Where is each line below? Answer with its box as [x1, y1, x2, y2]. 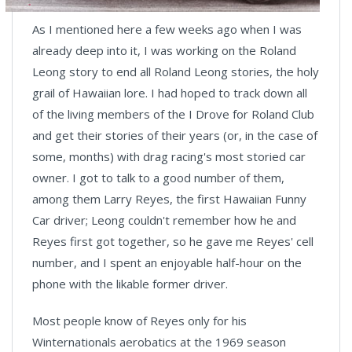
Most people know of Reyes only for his [32, 313, 247, 328]
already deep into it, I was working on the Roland [32, 42, 296, 58]
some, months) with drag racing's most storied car [32, 148, 306, 164]
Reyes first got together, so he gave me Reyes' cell [32, 233, 313, 249]
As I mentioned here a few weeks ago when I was [32, 21, 302, 37]
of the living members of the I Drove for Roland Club [32, 106, 314, 122]
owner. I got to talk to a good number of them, [32, 170, 284, 185]
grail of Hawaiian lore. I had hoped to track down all [32, 85, 307, 101]
